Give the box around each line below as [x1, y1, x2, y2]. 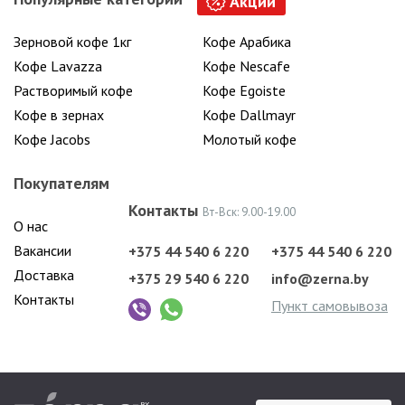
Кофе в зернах [14, 105, 104, 124]
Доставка [14, 265, 74, 284]
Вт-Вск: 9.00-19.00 [202, 203, 296, 220]
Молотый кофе [202, 129, 297, 148]
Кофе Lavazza [14, 56, 102, 75]
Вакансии [14, 240, 71, 259]
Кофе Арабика [202, 32, 291, 51]
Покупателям [14, 172, 109, 193]
